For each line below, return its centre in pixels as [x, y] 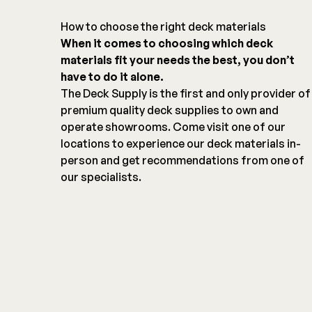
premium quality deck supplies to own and [170, 110]
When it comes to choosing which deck [167, 44]
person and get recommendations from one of [182, 161]
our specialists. [101, 177]
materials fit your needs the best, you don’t [178, 60]
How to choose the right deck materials [163, 27]
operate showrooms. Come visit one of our [173, 127]
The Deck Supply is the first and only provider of [186, 94]
